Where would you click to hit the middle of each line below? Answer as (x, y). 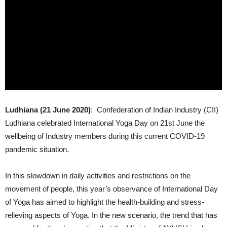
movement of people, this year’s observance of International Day (111, 188)
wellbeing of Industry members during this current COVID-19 (105, 136)
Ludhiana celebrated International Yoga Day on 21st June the (105, 123)
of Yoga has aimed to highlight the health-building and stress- (105, 202)
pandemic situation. (37, 149)
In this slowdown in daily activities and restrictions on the (98, 175)
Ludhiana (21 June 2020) (48, 109)
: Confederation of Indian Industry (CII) (155, 109)
